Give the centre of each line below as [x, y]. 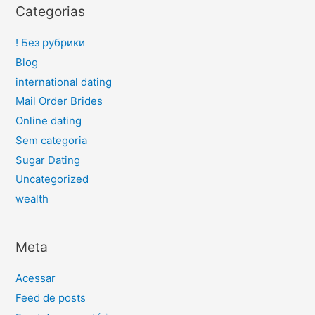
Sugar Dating [47, 160]
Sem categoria [51, 140]
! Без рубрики [50, 43]
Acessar [35, 278]
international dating [63, 82]
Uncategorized [52, 179]
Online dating [48, 121]
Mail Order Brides [59, 101]
